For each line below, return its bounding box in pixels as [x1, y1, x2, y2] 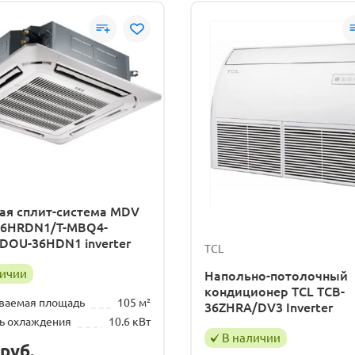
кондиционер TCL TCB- [204, 284, 345, 299]
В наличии [222, 331, 281, 345]
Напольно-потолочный [204, 269, 348, 283]
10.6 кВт [109, 315, 151, 329]
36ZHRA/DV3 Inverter [204, 300, 333, 315]
